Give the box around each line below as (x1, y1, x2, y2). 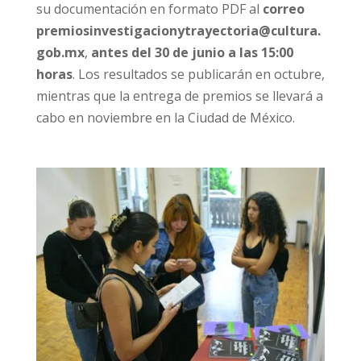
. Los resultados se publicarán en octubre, (72, 65, 325, 84)
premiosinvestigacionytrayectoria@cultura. (35, 22, 321, 40)
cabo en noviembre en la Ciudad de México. (35, 109, 295, 127)
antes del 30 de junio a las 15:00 (87, 44, 293, 62)
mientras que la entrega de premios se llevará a (35, 87, 323, 106)
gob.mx (35, 44, 85, 62)
